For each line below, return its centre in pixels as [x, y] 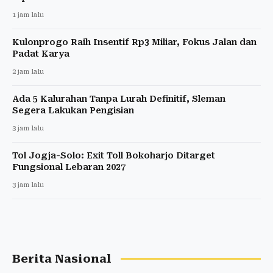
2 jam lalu [28, 71]
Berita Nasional [62, 259]
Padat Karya [41, 53]
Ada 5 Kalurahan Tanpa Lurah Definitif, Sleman [119, 98]
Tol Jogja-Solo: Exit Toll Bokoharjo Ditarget [114, 155]
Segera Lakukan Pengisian [73, 110]
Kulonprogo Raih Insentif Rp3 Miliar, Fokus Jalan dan [134, 42]
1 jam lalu [28, 15]
